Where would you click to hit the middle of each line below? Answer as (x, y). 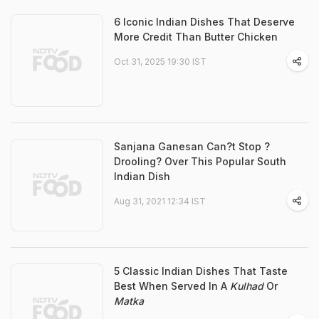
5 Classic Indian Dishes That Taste (201, 271)
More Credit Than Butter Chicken (196, 37)
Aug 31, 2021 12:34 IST (160, 201)
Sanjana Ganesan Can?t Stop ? (192, 146)
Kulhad (247, 286)
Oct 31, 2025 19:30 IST (160, 62)
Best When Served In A (172, 286)
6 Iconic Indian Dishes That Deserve (204, 22)
